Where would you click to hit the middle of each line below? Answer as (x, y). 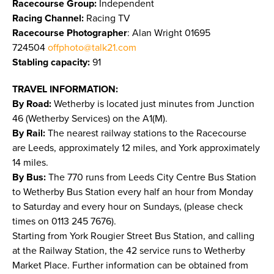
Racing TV (108, 19)
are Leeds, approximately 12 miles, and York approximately (136, 148)
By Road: (32, 104)
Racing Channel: (49, 19)
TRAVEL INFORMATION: (65, 90)
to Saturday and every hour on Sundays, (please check (128, 207)
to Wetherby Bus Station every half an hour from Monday (133, 192)
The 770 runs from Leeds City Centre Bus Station (152, 178)
